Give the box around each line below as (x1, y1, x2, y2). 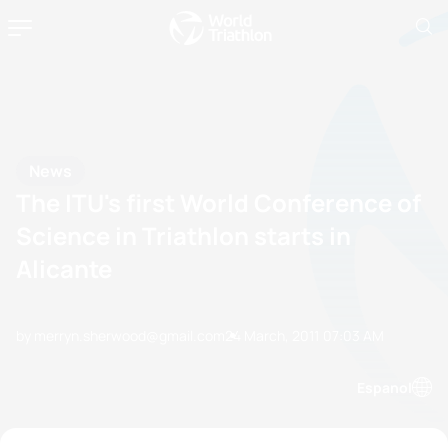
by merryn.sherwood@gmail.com (16, 326, 225, 345)
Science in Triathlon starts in (16, 219, 351, 252)
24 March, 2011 (225, 326, 319, 345)
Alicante (16, 252, 112, 285)
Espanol (357, 377, 412, 397)
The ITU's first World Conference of (16, 186, 421, 219)
